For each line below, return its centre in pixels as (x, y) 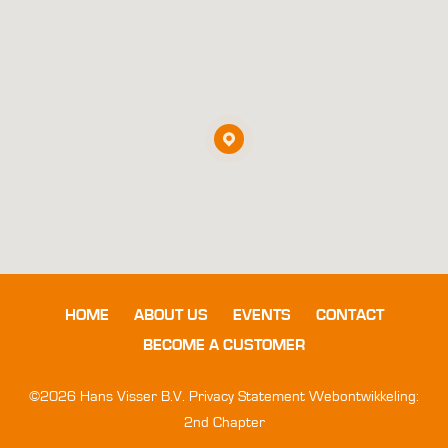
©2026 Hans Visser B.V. (109, 396)
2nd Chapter (224, 422)
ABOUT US (170, 315)
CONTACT (349, 315)
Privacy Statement (247, 396)
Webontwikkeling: (362, 396)
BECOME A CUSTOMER (224, 345)
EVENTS (261, 315)
